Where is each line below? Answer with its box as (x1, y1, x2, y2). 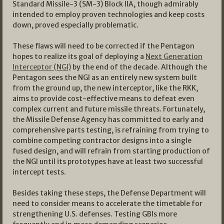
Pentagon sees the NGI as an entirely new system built (12, 73, 197, 82)
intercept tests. (12, 167, 66, 177)
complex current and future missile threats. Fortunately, (12, 104, 205, 114)
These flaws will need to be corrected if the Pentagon (12, 41, 194, 51)
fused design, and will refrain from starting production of (12, 146, 210, 156)
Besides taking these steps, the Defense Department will (12, 188, 206, 198)
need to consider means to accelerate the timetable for (12, 199, 202, 208)
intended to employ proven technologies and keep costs (12, 10, 204, 19)
